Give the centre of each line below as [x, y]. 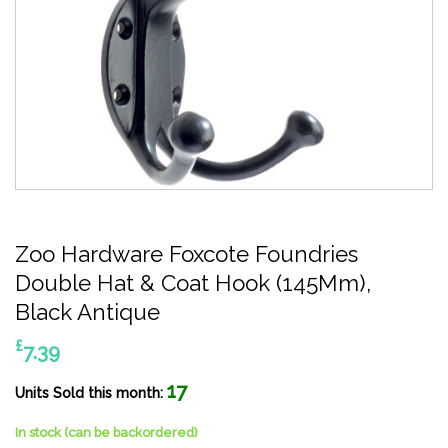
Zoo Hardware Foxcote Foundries [186, 254]
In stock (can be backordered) [106, 433]
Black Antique [87, 312]
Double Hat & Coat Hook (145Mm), [193, 283]
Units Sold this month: [91, 393]
